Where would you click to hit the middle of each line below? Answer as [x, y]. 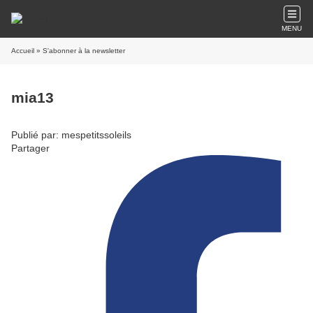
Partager [30, 148]
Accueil [23, 51]
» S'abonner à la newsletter [80, 51]
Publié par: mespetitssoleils [71, 134]
